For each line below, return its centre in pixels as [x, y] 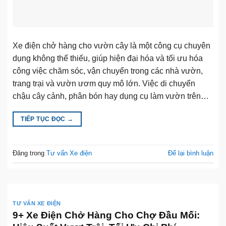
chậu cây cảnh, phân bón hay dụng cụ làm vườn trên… [111, 96]
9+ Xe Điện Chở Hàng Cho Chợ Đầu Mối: [106, 215]
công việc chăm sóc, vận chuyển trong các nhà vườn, [108, 71]
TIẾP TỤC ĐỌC [44, 119]
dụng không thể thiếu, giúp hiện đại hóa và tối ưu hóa [108, 58]
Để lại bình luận [191, 153]
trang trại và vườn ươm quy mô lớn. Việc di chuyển [104, 83]
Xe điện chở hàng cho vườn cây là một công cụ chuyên [111, 45]
